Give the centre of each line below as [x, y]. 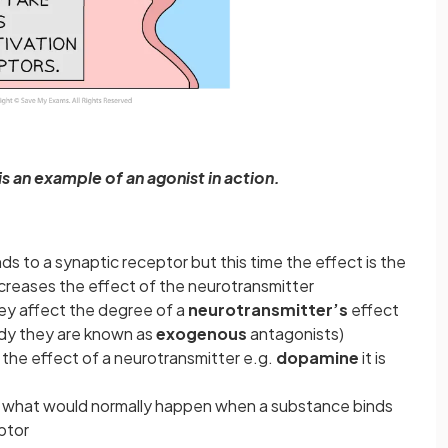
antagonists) [295, 333]
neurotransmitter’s [268, 309]
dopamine [317, 357]
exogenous [201, 333]
